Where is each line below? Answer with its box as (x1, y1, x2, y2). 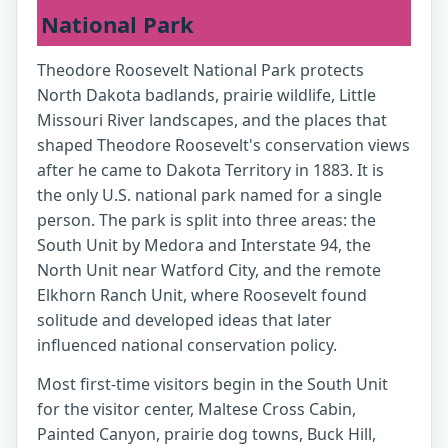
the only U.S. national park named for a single (37, 184, 382, 206)
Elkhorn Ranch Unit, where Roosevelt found (37, 284, 367, 306)
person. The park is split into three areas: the (37, 209, 376, 231)
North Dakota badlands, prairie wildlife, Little (37, 84, 376, 106)
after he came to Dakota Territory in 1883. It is (37, 159, 384, 181)
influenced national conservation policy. (37, 334, 337, 356)
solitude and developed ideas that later (37, 309, 332, 331)
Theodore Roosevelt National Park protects (37, 59, 364, 81)
